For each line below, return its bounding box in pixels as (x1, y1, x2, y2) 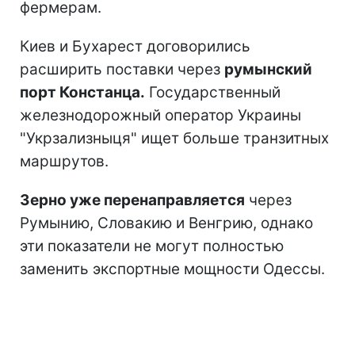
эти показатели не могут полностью (20, 236, 284, 255)
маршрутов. (20, 151, 109, 170)
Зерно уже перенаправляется (20, 190, 245, 209)
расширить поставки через (20, 59, 224, 78)
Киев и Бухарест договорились (20, 36, 250, 55)
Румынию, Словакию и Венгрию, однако (20, 213, 313, 232)
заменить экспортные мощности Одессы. (20, 259, 325, 278)
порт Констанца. (20, 82, 145, 101)
